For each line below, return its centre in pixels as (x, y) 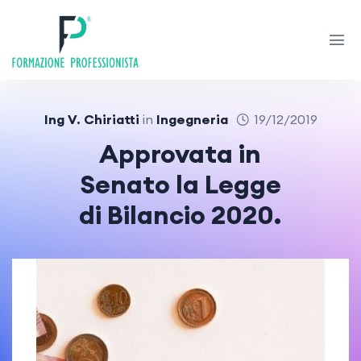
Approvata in (180, 153)
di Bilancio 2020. (180, 214)
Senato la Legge (180, 184)
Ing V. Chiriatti (91, 119)
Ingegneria (192, 119)
